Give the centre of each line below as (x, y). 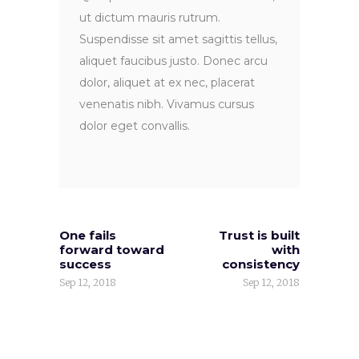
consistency (261, 264)
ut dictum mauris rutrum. (150, 17)
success (85, 264)
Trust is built (259, 235)
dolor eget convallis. (135, 125)
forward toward (112, 249)
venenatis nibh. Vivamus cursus (167, 104)
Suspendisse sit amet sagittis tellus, (178, 39)
